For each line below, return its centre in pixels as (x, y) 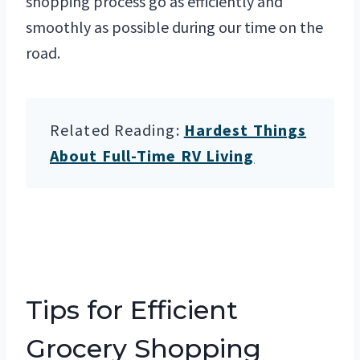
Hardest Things (245, 130)
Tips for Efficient (132, 310)
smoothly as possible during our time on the (174, 27)
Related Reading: (117, 130)
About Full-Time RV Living (152, 156)
